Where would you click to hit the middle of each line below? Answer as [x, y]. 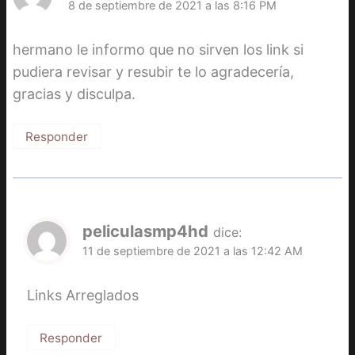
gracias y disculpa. [74, 94]
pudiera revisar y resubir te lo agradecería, [153, 72]
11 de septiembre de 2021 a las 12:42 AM [193, 251]
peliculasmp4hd [145, 231]
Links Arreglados [83, 295]
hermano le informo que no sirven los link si [158, 50]
